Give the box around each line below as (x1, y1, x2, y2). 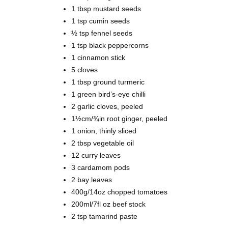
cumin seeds (89, 17, 130, 25)
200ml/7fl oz (71, 200, 112, 209)
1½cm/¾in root (71, 115, 122, 123)
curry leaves (81, 151, 121, 160)
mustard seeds (93, 5, 141, 13)
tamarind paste (89, 212, 137, 221)
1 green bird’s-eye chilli (71, 90, 146, 99)
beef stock (112, 200, 146, 209)
